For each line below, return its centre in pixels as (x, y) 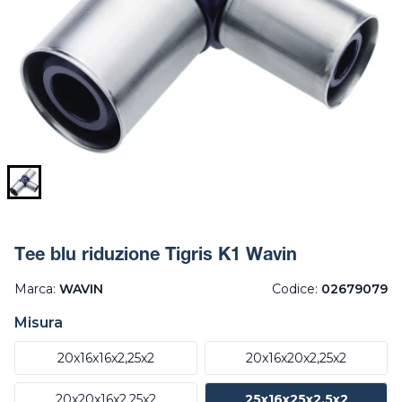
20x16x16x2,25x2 (106, 358)
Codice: (297, 288)
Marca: (37, 288)
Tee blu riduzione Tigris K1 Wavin (156, 256)
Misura (39, 322)
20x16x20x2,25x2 (296, 358)
